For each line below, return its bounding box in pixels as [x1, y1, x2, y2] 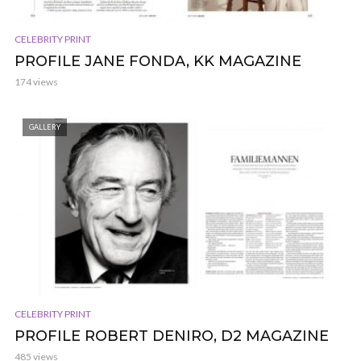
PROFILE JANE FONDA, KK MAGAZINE [15, 52, 301, 70]
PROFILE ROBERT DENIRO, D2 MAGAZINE [15, 327, 329, 346]
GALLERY [29, 122, 60, 131]
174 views [15, 75, 58, 88]
